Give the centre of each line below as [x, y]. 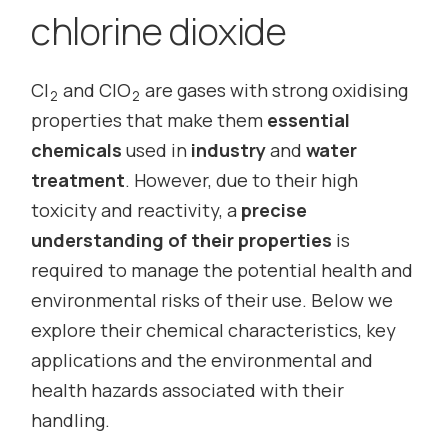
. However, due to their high [242, 179]
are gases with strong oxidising [275, 89]
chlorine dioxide [159, 30]
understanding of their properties [182, 239]
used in [157, 149]
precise [274, 209]
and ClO [95, 89]
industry [229, 149]
